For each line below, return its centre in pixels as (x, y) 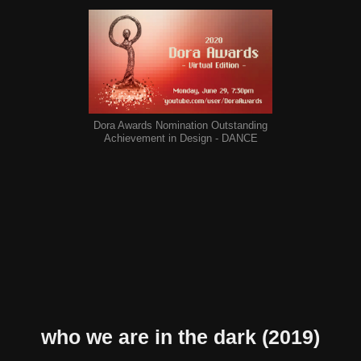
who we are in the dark (151, 336)
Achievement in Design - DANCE (180, 138)
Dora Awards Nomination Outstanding (180, 125)
